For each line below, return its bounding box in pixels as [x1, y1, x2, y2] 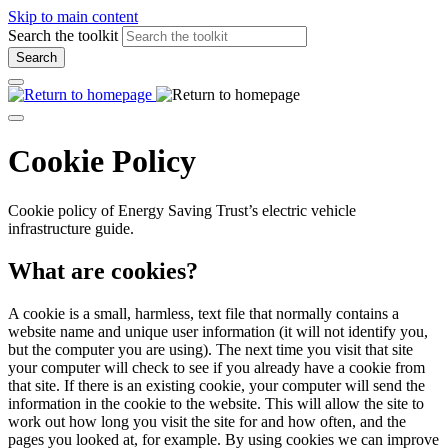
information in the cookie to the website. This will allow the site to [8, 394, 424, 412]
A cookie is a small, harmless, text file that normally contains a [8, 304, 399, 322]
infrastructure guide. [8, 219, 134, 237]
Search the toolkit [8, 27, 118, 44]
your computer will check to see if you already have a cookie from [8, 358, 425, 376]
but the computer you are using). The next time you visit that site [8, 340, 413, 358]
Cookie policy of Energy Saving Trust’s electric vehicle [8, 201, 356, 219]
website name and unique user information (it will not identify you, [8, 322, 428, 340]
